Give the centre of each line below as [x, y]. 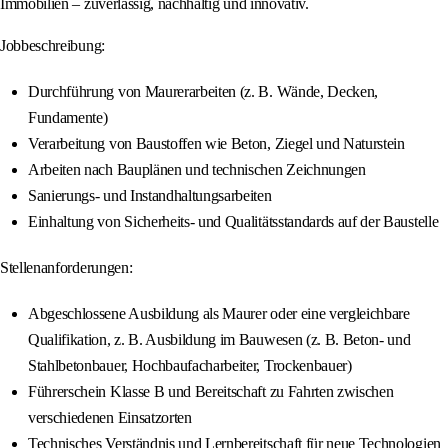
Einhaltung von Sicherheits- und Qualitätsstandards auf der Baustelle [233, 222]
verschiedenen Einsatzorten [110, 418]
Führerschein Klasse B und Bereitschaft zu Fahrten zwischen [211, 392]
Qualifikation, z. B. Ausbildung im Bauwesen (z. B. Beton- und [219, 340]
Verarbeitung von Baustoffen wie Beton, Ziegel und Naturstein [216, 144]
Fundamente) [68, 118]
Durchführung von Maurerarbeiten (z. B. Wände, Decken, [203, 92]
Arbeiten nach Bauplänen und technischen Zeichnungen [197, 170]
